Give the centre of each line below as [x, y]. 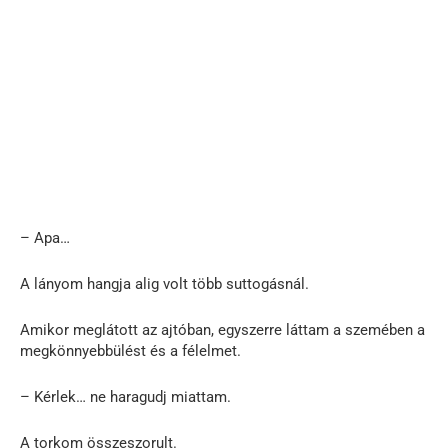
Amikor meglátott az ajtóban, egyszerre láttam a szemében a [222, 329]
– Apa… [45, 237]
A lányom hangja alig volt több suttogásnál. [164, 283]
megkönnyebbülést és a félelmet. [130, 350]
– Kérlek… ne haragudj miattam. [125, 396]
